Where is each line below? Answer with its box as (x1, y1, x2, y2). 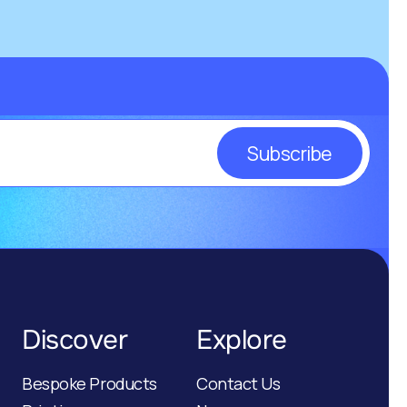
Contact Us (196, 372, 281, 394)
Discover (22, 323, 128, 357)
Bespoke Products (22, 372, 157, 394)
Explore (196, 323, 287, 357)
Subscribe (247, 140, 333, 166)
